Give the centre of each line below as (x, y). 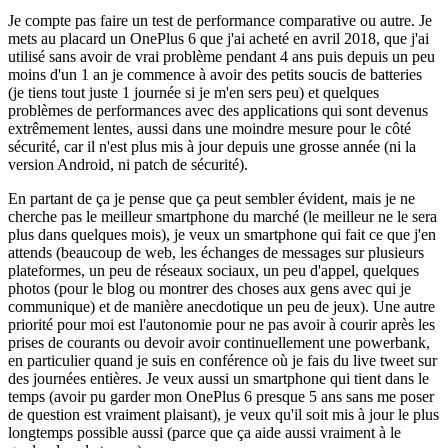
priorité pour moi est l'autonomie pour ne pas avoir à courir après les (221, 325)
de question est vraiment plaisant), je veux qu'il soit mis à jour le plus (223, 415)
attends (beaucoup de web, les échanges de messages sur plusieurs (216, 253)
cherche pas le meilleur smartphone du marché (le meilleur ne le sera (222, 217)
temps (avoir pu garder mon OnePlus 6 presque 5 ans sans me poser (221, 397)
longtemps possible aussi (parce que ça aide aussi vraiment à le (204, 433)
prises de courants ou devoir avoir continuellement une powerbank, (219, 343)
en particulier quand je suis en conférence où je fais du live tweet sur (222, 361)
